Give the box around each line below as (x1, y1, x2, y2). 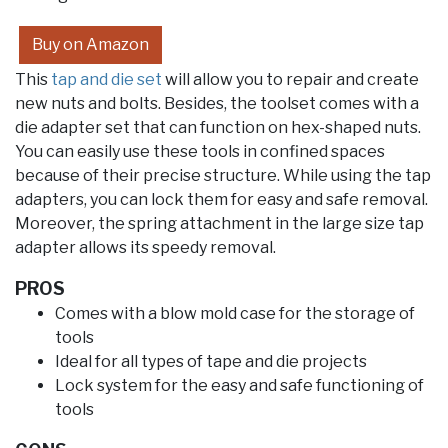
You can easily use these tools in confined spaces (15, 142, 385, 162)
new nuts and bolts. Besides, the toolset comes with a (15, 94, 419, 114)
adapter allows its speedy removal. (15, 238, 276, 258)
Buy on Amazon (32, 35, 149, 55)
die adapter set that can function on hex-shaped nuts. (15, 118, 421, 138)
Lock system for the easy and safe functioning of (55, 376, 424, 396)
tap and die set (51, 70, 162, 90)
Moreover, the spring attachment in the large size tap (15, 214, 424, 234)
